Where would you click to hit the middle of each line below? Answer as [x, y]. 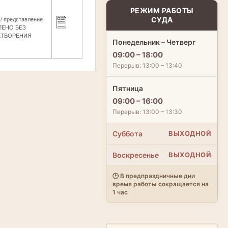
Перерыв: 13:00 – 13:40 [147, 65]
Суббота [127, 133]
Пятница [128, 88]
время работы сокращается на [161, 184]
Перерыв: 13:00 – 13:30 [147, 111]
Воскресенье [136, 155]
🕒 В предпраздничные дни [154, 176]
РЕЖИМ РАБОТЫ [162, 10]
